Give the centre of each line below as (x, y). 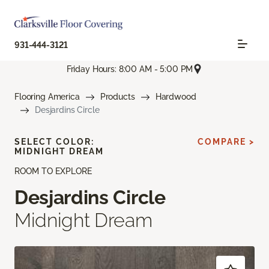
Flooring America (47, 97)
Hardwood (176, 97)
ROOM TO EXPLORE (53, 171)
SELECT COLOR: (54, 142)
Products (117, 97)
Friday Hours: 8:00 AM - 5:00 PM (130, 69)
